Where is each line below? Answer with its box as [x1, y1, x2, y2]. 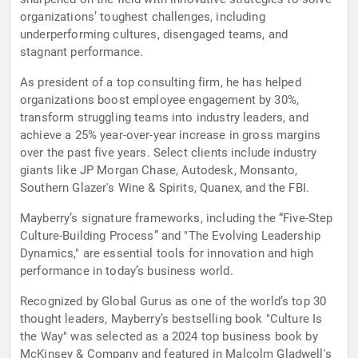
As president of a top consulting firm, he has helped [20, 75, 301, 90]
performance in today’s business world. [20, 264, 233, 279]
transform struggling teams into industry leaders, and [20, 110, 308, 125]
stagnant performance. [20, 45, 144, 60]
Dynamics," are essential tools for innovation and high [20, 246, 314, 261]
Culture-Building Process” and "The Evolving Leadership [20, 229, 321, 244]
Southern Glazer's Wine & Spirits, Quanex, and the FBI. [20, 181, 310, 196]
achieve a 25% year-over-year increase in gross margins [20, 128, 321, 143]
